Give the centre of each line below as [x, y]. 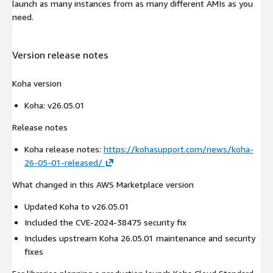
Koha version [37, 83]
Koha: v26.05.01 [55, 105]
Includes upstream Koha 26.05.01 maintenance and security [140, 238]
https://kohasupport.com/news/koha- [179, 149]
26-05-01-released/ [63, 163]
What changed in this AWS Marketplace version [103, 185]
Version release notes [60, 55]
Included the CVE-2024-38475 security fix [105, 222]
